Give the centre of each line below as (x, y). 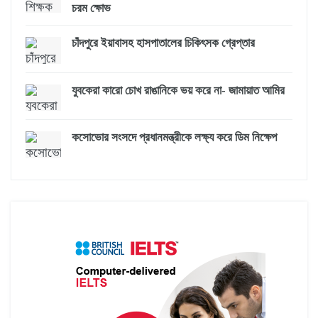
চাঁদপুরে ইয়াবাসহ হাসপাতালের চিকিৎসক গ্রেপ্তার (163, 43)
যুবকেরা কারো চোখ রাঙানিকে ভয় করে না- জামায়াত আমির (178, 90)
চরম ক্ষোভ (91, 9)
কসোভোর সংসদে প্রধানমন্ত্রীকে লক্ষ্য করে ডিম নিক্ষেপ (174, 138)
